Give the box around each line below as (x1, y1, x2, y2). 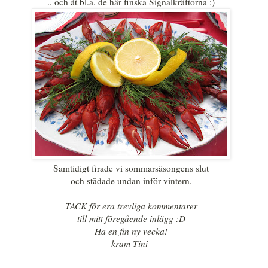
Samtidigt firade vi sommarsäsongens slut (53, 162, 209, 174)
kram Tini (111, 237, 148, 249)
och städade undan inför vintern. (70, 174, 192, 187)
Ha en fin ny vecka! (95, 224, 167, 237)
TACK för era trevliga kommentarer (65, 199, 197, 212)
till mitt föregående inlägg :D (77, 212, 185, 224)
